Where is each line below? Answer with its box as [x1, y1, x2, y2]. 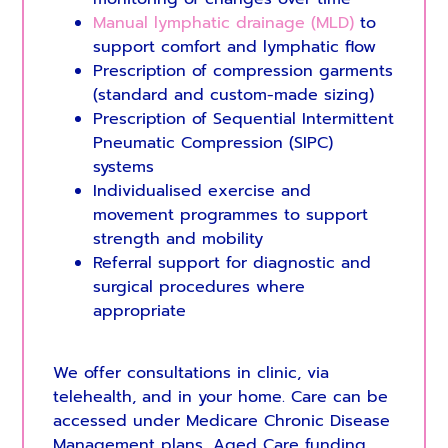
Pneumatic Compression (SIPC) [92, 131, 333, 156]
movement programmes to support [92, 203, 368, 228]
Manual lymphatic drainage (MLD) [92, 11, 354, 36]
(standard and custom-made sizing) [92, 83, 374, 108]
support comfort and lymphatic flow [92, 35, 376, 60]
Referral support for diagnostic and [92, 251, 371, 276]
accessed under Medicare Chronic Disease [52, 409, 390, 434]
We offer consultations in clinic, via [52, 361, 329, 386]
